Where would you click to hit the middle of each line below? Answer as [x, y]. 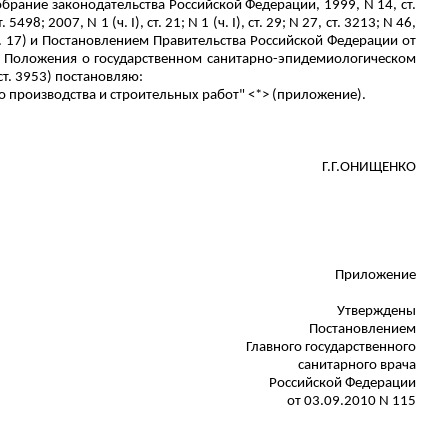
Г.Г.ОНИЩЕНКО [369, 167]
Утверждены [376, 311]
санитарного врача [357, 365]
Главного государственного [331, 347]
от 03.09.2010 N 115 [351, 401]
